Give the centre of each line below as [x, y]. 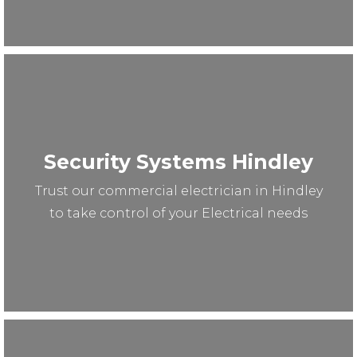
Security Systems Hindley [178, 161]
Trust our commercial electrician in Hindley [178, 190]
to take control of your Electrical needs [178, 213]
